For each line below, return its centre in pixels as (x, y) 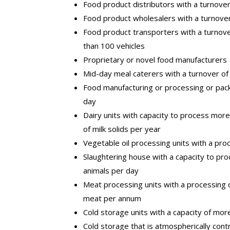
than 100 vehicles (114, 45)
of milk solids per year (122, 129)
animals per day (111, 170)
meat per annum (112, 198)
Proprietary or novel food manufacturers (155, 59)
